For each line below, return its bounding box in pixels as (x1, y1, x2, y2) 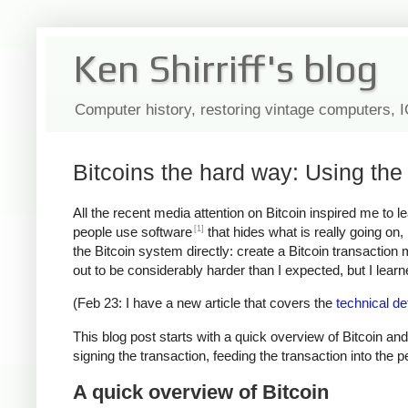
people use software (73, 223, 192, 240)
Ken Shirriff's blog (73, 46, 378, 90)
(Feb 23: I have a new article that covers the (73, 295, 336, 311)
